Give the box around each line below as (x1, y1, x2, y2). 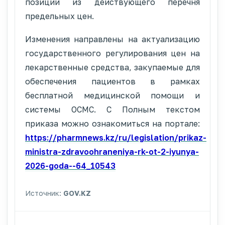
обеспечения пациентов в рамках (25, 76, 200, 86)
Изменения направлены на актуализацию (25, 34, 200, 44)
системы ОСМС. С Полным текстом (25, 104, 200, 115)
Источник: (25, 188, 63, 197)
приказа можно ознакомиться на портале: (25, 118, 200, 129)
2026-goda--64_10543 (25, 160, 116, 171)
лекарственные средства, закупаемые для (25, 62, 200, 72)
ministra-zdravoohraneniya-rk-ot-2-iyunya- (25, 146, 199, 157)
